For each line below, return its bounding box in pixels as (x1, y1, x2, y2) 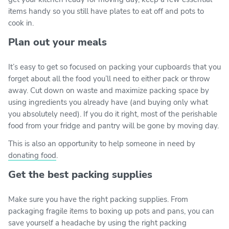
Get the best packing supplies (8, 167, 152, 181)
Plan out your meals (8, 35, 107, 49)
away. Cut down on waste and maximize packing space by (8, 85, 209, 96)
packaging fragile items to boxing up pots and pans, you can (8, 205, 214, 216)
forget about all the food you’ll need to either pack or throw (8, 73, 210, 84)
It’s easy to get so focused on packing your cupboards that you (8, 61, 221, 72)
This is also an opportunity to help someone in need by (8, 138, 195, 149)
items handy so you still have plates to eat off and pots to (8, 6, 204, 16)
